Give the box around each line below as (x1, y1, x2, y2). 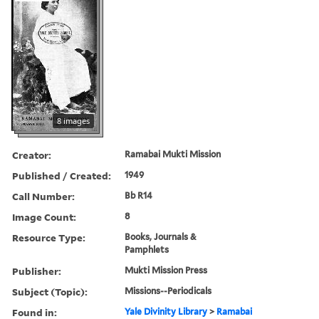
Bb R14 (125, 189, 153, 201)
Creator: (12, 147, 51, 162)
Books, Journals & (125, 231, 197, 242)
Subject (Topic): (12, 284, 88, 298)
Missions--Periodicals (125, 285, 212, 296)
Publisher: (12, 263, 61, 278)
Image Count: (12, 209, 76, 224)
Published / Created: (12, 168, 111, 182)
